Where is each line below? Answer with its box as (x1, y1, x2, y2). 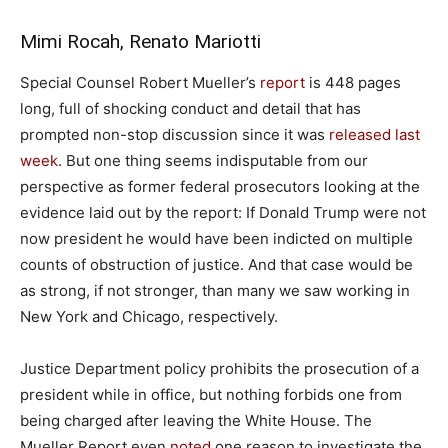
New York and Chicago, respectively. (20, 306, 278, 326)
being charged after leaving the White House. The (20, 410, 372, 430)
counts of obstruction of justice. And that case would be (20, 254, 413, 274)
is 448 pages (305, 72, 401, 92)
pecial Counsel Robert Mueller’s (30, 72, 260, 92)
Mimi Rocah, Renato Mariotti (20, 29, 261, 53)
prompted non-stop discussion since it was (20, 124, 329, 144)
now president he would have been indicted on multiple (20, 228, 413, 248)
